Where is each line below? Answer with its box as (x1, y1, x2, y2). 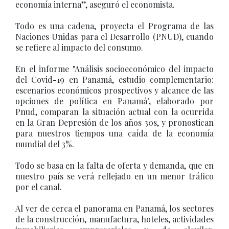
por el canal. (15, 181, 62, 192)
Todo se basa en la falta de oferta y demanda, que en (15, 160, 214, 171)
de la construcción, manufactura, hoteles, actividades (15, 214, 214, 224)
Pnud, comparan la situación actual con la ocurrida (15, 106, 214, 117)
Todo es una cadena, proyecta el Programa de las (15, 20, 214, 31)
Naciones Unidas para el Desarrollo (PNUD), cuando (15, 31, 214, 42)
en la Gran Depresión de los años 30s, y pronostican (15, 117, 214, 128)
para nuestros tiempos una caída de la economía (15, 128, 214, 139)
